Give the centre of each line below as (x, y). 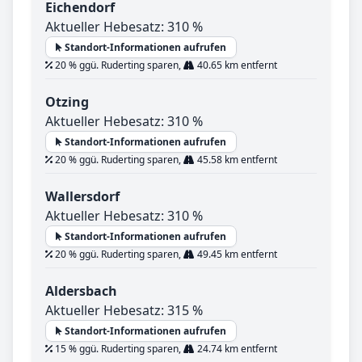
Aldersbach (81, 291)
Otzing (67, 102)
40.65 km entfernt (236, 65)
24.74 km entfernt (236, 349)
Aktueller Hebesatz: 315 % (124, 311)
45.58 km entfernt (236, 160)
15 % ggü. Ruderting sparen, (118, 349)
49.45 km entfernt (236, 255)
